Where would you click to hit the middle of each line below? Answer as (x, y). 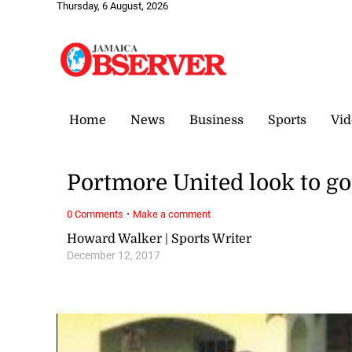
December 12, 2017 (114, 255)
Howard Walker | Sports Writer (159, 238)
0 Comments (95, 214)
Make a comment (172, 214)
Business (216, 120)
